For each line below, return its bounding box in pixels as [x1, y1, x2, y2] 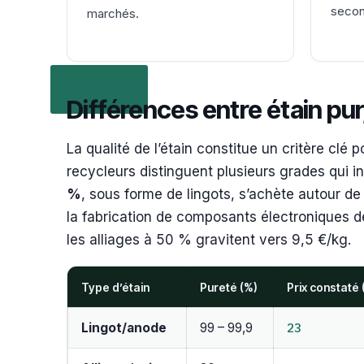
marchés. [87, 6, 139, 22]
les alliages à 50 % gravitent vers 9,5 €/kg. [67, 232, 351, 249]
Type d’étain [81, 280, 149, 295]
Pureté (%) [200, 280, 258, 295]
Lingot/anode [81, 320, 167, 336]
